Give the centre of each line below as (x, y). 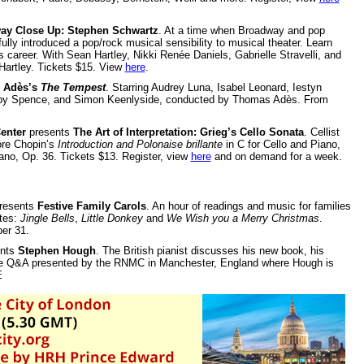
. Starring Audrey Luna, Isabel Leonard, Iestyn (213, 87)
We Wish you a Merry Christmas (243, 218)
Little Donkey (112, 218)
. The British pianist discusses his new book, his (210, 250)
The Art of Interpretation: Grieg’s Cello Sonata (188, 132)
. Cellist (321, 132)
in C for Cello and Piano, (281, 144)
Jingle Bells (47, 218)
